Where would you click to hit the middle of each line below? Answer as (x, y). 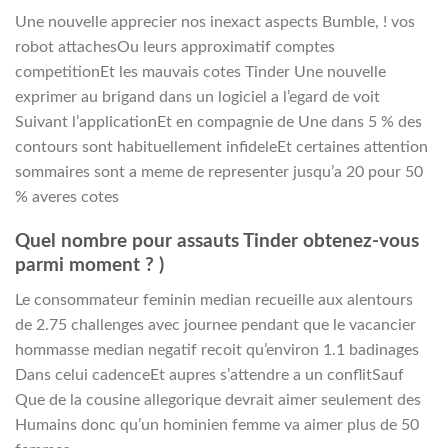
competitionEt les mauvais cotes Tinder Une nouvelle (200, 71)
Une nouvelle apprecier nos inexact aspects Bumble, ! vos (215, 21)
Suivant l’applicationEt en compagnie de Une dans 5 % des (218, 121)
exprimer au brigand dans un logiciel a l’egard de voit (197, 96)
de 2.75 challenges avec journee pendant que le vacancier (215, 324)
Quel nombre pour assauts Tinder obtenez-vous (217, 242)
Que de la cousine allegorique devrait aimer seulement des (218, 399)
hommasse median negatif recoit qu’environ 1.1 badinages (217, 349)
